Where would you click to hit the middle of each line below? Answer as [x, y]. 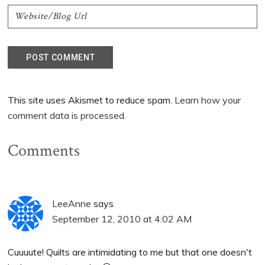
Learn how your [208, 100]
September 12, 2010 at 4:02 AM [122, 219]
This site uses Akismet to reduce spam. [91, 100]
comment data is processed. [67, 116]
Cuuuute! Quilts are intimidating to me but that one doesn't [130, 252]
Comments [44, 151]
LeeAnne [72, 204]
